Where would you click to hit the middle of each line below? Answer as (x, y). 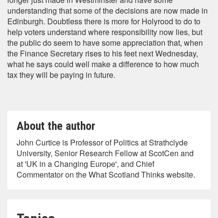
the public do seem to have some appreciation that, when (105, 43)
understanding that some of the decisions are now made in (108, 10)
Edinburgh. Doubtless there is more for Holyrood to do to (104, 21)
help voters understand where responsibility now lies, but (105, 32)
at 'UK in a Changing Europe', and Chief (85, 164)
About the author (56, 126)
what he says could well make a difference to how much (103, 64)
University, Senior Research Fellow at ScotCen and (105, 153)
